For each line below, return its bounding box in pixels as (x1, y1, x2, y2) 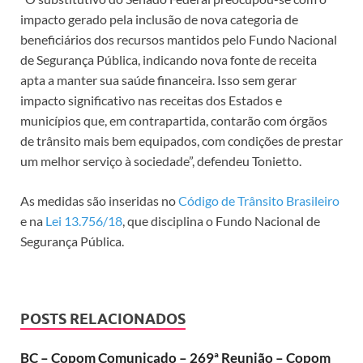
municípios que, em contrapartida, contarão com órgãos (20, 113, 327, 129)
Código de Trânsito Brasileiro (178, 193, 340, 209)
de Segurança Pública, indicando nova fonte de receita (20, 52, 317, 68)
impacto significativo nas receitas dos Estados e (20, 92, 282, 109)
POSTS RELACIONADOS (20, 310, 186, 328)
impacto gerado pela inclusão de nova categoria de (20, 11, 298, 28)
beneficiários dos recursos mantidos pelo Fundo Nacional (20, 32, 337, 48)
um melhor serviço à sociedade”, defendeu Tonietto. (20, 153, 301, 169)
